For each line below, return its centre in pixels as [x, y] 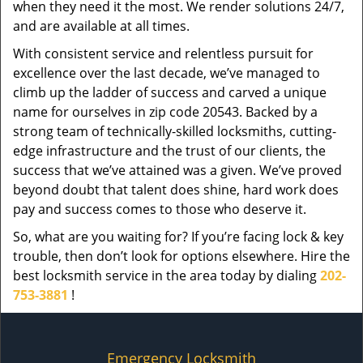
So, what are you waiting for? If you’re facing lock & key [178, 237]
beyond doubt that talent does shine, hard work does [176, 190]
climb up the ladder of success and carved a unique [170, 92]
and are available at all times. [101, 26]
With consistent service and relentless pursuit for [163, 53]
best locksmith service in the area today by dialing [167, 275]
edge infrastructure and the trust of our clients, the [169, 151]
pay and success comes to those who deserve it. [160, 209]
